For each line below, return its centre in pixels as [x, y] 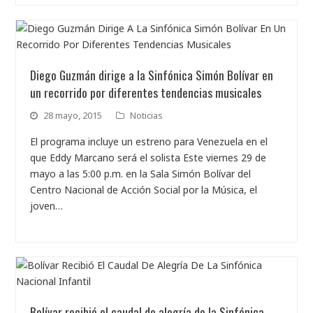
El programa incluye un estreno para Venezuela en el [149, 141]
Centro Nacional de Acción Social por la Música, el [144, 190]
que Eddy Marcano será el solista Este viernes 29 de [148, 158]
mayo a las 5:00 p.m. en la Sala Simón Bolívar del [141, 174]
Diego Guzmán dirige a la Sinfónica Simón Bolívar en [152, 75]
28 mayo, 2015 [73, 115]
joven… [47, 206]
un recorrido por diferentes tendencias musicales [146, 92]
